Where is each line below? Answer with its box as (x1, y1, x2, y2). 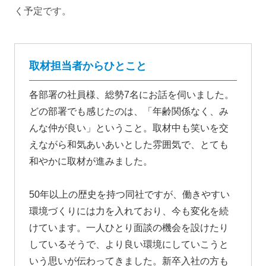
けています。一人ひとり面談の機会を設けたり (29, 223, 229, 233)
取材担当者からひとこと (29, 60, 147, 72)
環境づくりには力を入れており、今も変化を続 (29, 206, 229, 217)
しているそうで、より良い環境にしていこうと (29, 239, 229, 250)
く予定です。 (14, 6, 71, 17)
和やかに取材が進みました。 (29, 156, 153, 167)
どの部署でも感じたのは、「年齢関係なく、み (29, 106, 229, 117)
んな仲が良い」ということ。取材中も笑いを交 (29, 123, 229, 134)
